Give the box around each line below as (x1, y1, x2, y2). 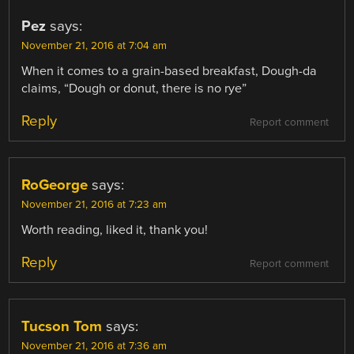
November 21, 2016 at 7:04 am (21, 39, 168, 52)
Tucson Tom (21, 317, 103, 335)
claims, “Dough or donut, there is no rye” (21, 80, 247, 96)
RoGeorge (21, 175, 88, 194)
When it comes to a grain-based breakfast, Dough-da (21, 62, 318, 79)
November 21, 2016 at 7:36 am (21, 339, 168, 352)
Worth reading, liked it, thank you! (21, 221, 209, 238)
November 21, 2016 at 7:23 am (21, 198, 168, 211)
